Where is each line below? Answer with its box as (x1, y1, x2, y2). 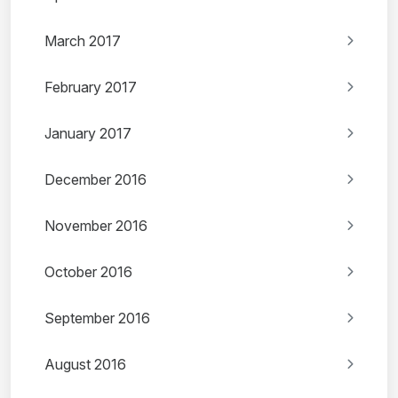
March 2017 (44, 32, 121, 51)
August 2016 (44, 355, 126, 374)
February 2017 (44, 78, 137, 97)
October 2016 (44, 263, 132, 282)
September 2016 (44, 309, 150, 328)
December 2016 (44, 171, 147, 189)
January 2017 (44, 124, 131, 143)
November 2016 (44, 217, 147, 235)
